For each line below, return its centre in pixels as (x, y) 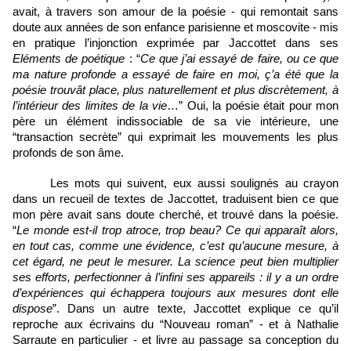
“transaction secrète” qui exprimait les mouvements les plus (175, 137)
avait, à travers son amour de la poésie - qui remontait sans (175, 11)
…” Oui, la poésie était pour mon (253, 105)
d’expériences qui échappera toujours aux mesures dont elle (175, 293)
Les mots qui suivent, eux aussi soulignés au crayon (194, 183)
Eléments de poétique (69, 58)
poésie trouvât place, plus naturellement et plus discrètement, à (175, 90)
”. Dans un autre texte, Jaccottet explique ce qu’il (195, 308)
